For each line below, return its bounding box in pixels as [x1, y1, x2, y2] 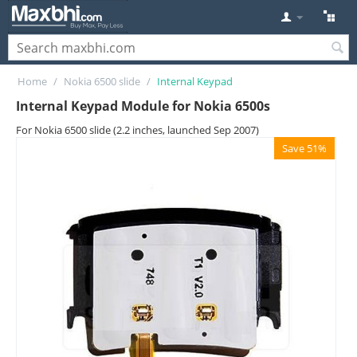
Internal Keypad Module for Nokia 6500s [16, 97, 270, 115]
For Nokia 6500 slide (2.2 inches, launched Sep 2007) [16, 123, 259, 137]
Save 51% [282, 141, 327, 155]
